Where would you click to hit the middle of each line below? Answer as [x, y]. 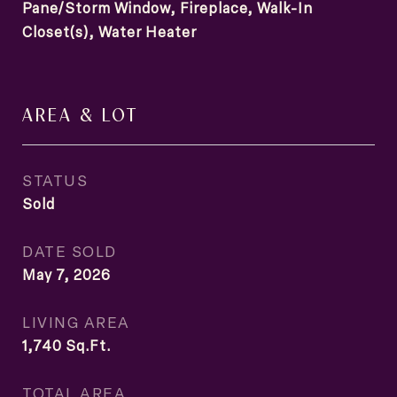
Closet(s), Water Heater [109, 32]
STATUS [55, 180]
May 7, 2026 [66, 275]
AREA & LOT [80, 113]
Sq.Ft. [89, 346]
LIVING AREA [76, 322]
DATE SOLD [70, 251]
